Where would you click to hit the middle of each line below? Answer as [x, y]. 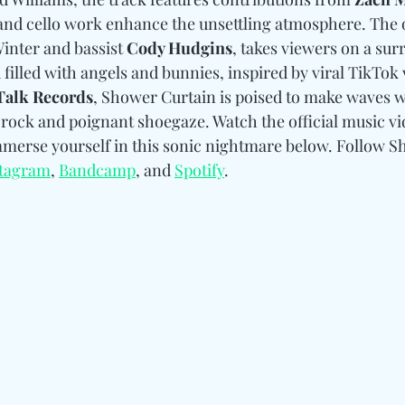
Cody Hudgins [179, 47]
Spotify [199, 170]
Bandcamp [97, 170]
